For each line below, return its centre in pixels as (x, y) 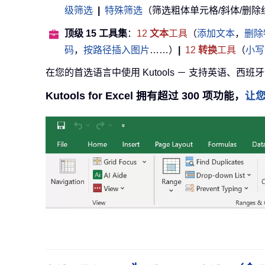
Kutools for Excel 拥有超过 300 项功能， (145, 96)
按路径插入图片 (117, 50)
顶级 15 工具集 (96, 33)
